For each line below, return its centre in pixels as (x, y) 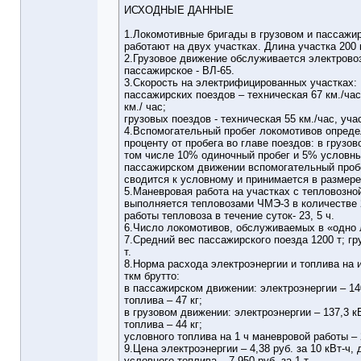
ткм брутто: (152, 276)
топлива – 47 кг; (163, 301)
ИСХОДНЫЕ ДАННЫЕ (179, 10)
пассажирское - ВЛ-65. (179, 71)
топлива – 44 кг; (163, 325)
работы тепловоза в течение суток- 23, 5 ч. (229, 216)
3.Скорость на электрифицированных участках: (241, 83)
